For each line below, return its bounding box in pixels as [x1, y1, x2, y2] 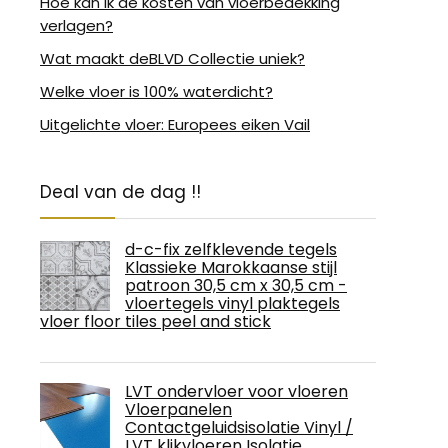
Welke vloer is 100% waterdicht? [40, 80, 273, 102]
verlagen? [40, 14, 113, 36]
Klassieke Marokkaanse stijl [125, 255, 337, 279]
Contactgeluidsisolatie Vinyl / [125, 415, 353, 439]
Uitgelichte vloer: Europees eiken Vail [40, 113, 310, 135]
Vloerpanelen [125, 397, 232, 421]
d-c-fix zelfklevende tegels [125, 237, 337, 261]
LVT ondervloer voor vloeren [125, 379, 348, 403]
